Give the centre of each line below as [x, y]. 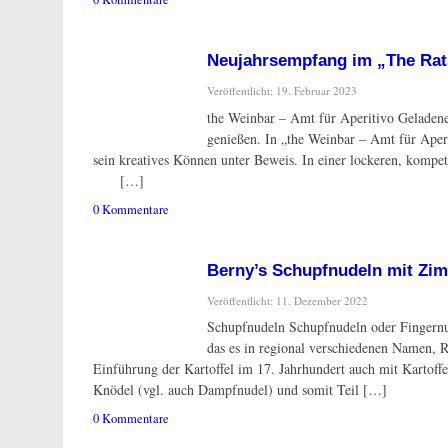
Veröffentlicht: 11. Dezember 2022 [287, 300]
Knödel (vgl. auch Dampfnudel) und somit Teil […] [240, 390]
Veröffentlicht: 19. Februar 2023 [282, 90]
